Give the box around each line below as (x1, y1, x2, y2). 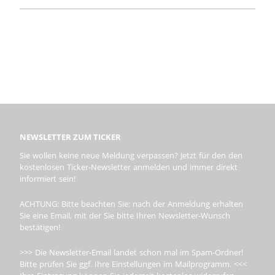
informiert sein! (20, 172, 76, 184)
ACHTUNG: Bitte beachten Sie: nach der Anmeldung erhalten (20, 198, 243, 209)
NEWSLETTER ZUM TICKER (20, 131, 121, 142)
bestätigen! (20, 221, 60, 233)
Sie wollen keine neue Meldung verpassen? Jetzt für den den (20, 149, 242, 161)
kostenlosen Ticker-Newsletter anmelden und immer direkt (20, 161, 238, 172)
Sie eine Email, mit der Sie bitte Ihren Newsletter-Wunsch (20, 209, 230, 221)
